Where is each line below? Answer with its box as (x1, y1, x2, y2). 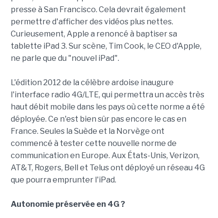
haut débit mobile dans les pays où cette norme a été (10, 102, 205, 112)
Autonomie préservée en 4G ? (10, 200, 125, 209)
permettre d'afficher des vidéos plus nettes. (10, 17, 173, 27)
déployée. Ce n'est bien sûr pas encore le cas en (10, 114, 186, 124)
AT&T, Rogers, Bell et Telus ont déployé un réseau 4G (10, 163, 205, 173)
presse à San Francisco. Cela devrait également (10, 5, 186, 15)
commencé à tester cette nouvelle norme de (10, 139, 177, 148)
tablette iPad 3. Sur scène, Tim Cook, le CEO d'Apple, (10, 41, 201, 51)
